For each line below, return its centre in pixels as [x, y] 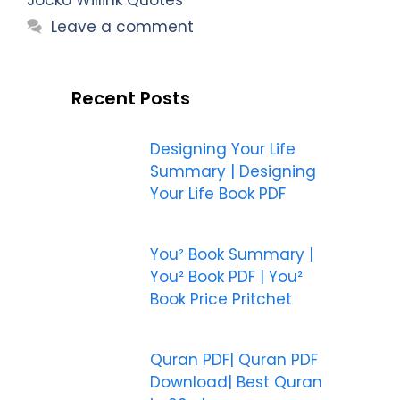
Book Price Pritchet [221, 299]
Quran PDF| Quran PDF [233, 360]
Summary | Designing [233, 171]
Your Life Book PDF [217, 193]
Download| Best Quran [236, 383]
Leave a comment [123, 26]
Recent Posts [131, 98]
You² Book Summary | [231, 254]
